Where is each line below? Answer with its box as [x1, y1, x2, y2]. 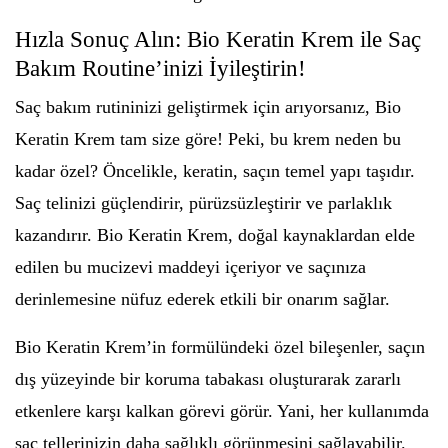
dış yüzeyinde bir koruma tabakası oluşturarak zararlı [15, 369, 401, 389]
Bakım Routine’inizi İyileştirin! [15, 56, 306, 81]
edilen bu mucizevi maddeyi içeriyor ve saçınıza [15, 257, 366, 277]
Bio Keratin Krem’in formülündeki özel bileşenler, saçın [15, 337, 425, 357]
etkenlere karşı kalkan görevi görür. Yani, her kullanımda [15, 401, 429, 421]
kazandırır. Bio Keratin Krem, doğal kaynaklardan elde [15, 225, 415, 245]
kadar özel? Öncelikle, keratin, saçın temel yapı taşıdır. [15, 161, 415, 181]
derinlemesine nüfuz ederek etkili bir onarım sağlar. [15, 289, 390, 309]
